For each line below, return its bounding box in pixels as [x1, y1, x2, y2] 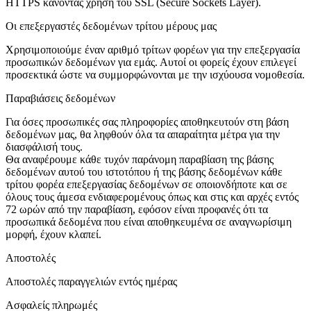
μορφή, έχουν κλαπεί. [6, 228, 101, 241]
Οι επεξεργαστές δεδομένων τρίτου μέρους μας [6, 20, 217, 33]
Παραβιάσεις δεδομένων [6, 92, 115, 105]
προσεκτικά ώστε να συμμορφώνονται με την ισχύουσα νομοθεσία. [6, 69, 305, 81]
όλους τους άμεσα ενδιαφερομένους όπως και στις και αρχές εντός [6, 191, 299, 203]
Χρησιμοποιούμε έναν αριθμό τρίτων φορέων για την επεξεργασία [6, 44, 300, 56]
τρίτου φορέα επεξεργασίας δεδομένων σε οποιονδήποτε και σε [6, 178, 287, 191]
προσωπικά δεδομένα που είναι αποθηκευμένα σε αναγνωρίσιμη [6, 216, 292, 228]
